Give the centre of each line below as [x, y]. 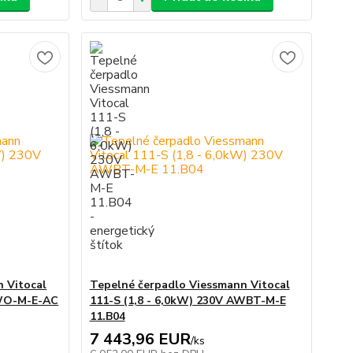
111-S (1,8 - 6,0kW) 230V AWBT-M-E [188, 301]
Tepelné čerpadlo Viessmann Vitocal [190, 285]
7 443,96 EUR [140, 339]
